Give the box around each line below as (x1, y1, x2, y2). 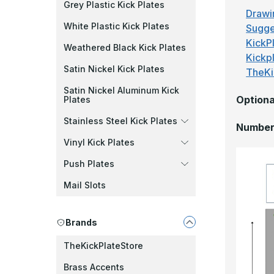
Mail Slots (64, 180, 106, 190)
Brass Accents (64, 262, 124, 272)
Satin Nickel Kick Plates (64, 64, 165, 74)
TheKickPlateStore (64, 240, 143, 251)
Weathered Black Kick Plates (64, 42, 186, 53)
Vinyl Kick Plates (64, 137, 135, 147)
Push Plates (64, 158, 114, 169)
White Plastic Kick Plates (64, 21, 169, 31)
